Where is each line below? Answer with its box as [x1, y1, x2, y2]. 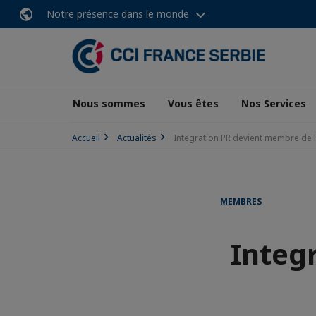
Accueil [72, 132, 100, 144]
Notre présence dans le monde [47, 7, 189, 20]
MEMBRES [220, 195, 262, 207]
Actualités [117, 132, 157, 144]
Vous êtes [168, 97, 219, 110]
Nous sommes [73, 97, 145, 110]
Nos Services [241, 97, 306, 110]
